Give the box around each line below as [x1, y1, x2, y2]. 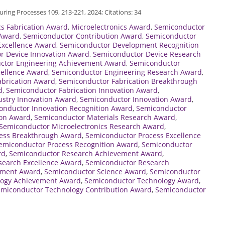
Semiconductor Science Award [44, 166, 146, 176]
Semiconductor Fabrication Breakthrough [59, 76, 197, 86]
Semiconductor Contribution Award [23, 31, 142, 41]
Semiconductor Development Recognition [60, 40, 199, 50]
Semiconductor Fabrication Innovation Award [6, 85, 158, 95]
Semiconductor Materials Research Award [34, 112, 175, 122]
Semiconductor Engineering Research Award [52, 67, 202, 77]
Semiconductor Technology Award [84, 175, 199, 185]
